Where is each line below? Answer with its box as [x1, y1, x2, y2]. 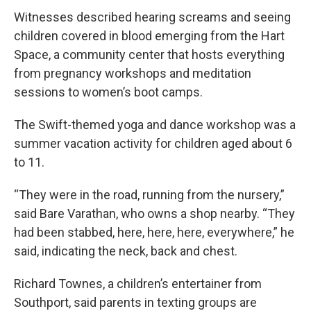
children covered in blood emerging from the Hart [14, 28, 285, 43]
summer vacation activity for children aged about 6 [14, 136, 292, 151]
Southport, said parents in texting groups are [14, 295, 257, 310]
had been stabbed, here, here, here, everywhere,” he [14, 225, 294, 239]
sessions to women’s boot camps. [14, 85, 203, 99]
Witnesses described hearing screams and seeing [14, 10, 291, 24]
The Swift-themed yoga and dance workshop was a [14, 117, 296, 132]
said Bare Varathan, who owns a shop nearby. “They [14, 206, 295, 221]
